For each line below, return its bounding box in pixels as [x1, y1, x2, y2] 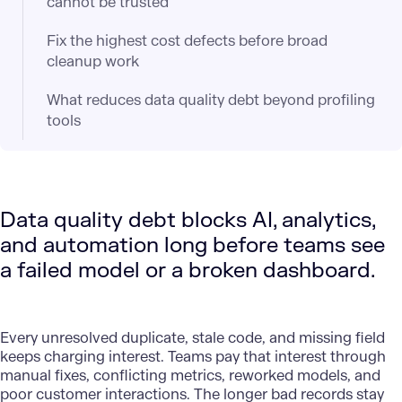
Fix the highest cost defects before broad [47, 31, 328, 51]
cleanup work [47, 52, 140, 72]
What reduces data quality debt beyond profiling [47, 91, 376, 110]
